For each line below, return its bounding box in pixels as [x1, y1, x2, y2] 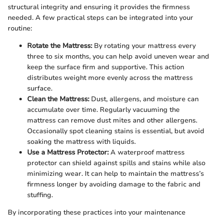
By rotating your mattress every [92, 41, 196, 50]
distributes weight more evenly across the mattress [27, 73, 193, 82]
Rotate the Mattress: [27, 41, 92, 50]
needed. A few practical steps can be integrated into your [8, 13, 193, 22]
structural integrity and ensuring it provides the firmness [8, 2, 190, 12]
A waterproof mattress [108, 147, 185, 157]
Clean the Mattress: [27, 94, 89, 104]
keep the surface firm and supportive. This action [27, 62, 184, 72]
